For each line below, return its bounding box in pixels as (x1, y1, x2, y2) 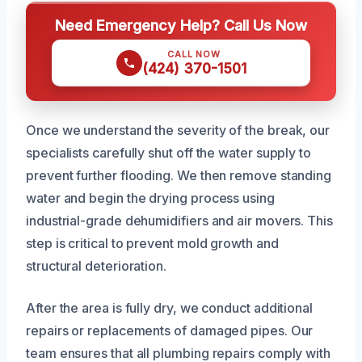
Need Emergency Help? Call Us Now (55, 15, 307, 34)
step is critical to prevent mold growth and (26, 234, 279, 251)
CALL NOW (167, 48, 221, 60)
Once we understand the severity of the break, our (26, 121, 330, 138)
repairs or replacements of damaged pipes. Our (26, 322, 314, 339)
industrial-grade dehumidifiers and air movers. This (26, 212, 333, 229)
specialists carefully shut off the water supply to (26, 144, 312, 161)
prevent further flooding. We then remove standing (26, 166, 332, 183)
